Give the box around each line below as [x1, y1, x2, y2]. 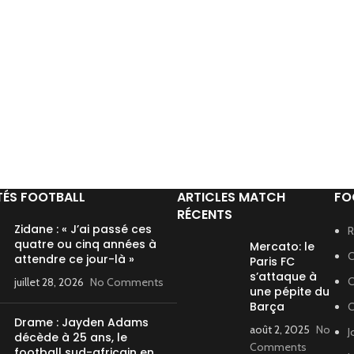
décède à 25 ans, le [14, 330, 127, 345]
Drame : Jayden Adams [14, 314, 149, 330]
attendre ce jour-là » [14, 251, 134, 267]
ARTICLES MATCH [177, 188, 285, 206]
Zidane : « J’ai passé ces [14, 221, 152, 237]
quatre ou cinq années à [14, 236, 156, 252]
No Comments [90, 275, 164, 289]
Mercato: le [250, 239, 314, 254]
